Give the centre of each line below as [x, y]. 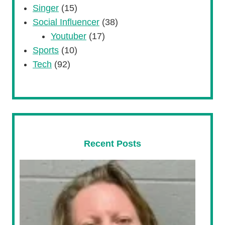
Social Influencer [66, 22]
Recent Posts [113, 143]
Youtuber [69, 36]
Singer [46, 8]
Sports [46, 50]
